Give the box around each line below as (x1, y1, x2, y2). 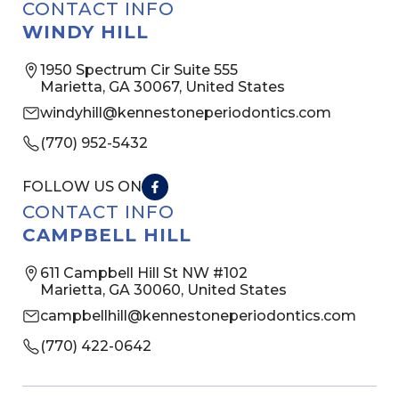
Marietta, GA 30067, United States (40, 78, 285, 96)
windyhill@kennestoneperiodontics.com (40, 104, 331, 122)
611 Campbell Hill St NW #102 (40, 265, 248, 282)
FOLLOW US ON (22, 178, 142, 196)
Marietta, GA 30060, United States (40, 281, 287, 299)
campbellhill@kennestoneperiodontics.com (40, 307, 356, 325)
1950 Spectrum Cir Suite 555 (40, 61, 238, 79)
